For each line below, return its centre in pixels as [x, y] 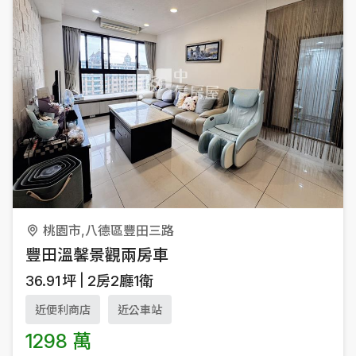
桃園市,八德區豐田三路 [108, 230]
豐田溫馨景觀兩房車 [97, 255]
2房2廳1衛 [120, 281]
